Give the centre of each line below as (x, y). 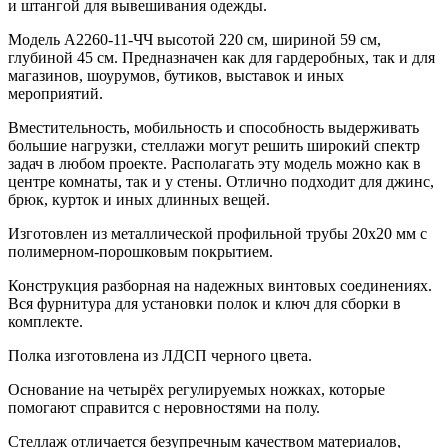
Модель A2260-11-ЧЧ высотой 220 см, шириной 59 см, (194, 39)
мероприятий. (55, 93)
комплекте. (45, 321)
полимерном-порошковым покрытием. (140, 251)
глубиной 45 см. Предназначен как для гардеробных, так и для (221, 57)
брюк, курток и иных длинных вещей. (139, 199)
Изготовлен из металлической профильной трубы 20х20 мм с (217, 233)
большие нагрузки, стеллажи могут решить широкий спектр (214, 145)
